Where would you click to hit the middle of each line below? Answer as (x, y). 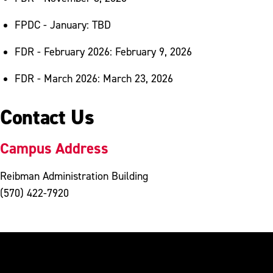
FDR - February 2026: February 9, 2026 (103, 51)
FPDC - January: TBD (63, 24)
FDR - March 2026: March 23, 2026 (94, 78)
